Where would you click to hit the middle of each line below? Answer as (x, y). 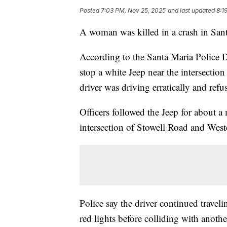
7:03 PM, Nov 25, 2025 (133, 10)
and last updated (191, 10)
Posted (90, 10)
